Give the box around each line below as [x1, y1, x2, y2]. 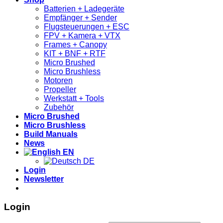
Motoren [44, 76, 73, 85]
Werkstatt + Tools [44, 94, 104, 103]
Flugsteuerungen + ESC [44, 22, 129, 31]
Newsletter [24, 174, 64, 183]
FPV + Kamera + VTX [44, 31, 120, 40]
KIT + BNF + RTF [44, 49, 106, 58]
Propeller [44, 85, 76, 94]
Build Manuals [24, 129, 78, 138]
